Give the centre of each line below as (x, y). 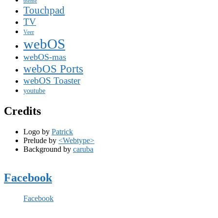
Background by (48, 149)
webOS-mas (45, 57)
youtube (34, 91)
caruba (83, 149)
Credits (22, 111)
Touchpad (44, 10)
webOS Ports (53, 69)
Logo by (37, 132)
